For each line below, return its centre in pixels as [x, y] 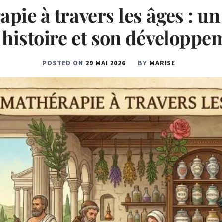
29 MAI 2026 [105, 63]
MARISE [162, 63]
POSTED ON [63, 63]
